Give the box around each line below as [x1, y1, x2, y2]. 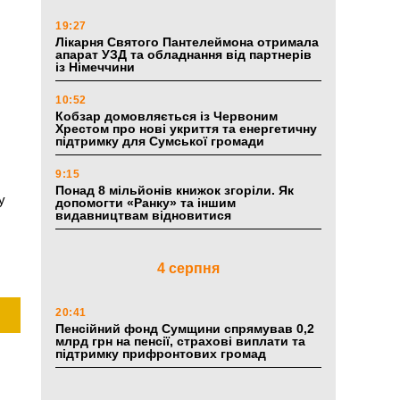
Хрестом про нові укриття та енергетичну [55, 121, 317, 137]
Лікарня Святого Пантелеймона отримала [55, 35, 319, 50]
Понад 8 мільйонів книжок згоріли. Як [55, 183, 294, 198]
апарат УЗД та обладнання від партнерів [55, 47, 312, 62]
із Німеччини [55, 60, 135, 75]
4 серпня [157, 261, 220, 277]
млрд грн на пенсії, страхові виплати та [55, 334, 305, 349]
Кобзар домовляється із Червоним [55, 109, 278, 124]
